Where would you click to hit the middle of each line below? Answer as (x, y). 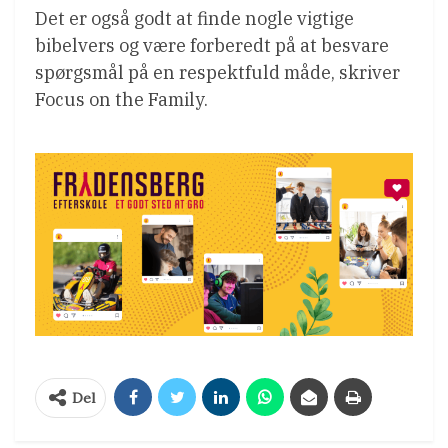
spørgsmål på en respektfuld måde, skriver (217, 73)
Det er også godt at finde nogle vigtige (194, 19)
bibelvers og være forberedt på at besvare (212, 46)
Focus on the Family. (121, 100)
